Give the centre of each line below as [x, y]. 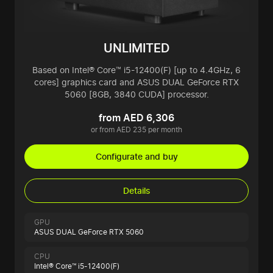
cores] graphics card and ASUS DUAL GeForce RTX [136, 82]
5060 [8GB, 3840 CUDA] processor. [136, 94]
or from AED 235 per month [136, 130]
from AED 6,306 [136, 118]
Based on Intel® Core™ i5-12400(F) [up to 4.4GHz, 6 [136, 70]
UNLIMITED [136, 48]
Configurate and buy [136, 157]
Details [136, 191]
